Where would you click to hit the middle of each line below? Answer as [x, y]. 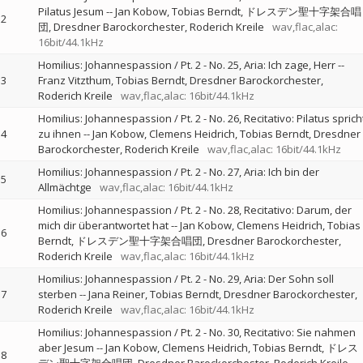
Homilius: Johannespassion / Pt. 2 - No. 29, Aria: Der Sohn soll [186, 279]
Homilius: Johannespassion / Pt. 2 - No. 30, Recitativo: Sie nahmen [196, 332]
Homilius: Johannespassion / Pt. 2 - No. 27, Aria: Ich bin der [178, 172]
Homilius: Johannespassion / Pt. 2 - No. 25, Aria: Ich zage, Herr [186, 65]
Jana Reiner [116, 294]
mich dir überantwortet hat [103, 225]
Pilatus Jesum [70, 11]
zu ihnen [59, 134]
